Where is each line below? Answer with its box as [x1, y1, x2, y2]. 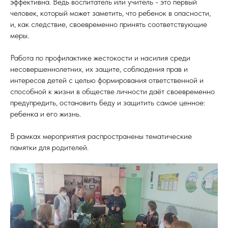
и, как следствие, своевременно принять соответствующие [10, 19, 207, 29]
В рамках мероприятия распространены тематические [10, 131, 192, 141]
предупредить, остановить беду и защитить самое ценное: [10, 98, 205, 107]
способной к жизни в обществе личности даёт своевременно [10, 87, 215, 96]
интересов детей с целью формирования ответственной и [10, 75, 204, 85]
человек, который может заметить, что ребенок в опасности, [10, 8, 211, 18]
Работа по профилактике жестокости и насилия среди [10, 53, 190, 63]
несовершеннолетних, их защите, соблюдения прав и [10, 64, 188, 74]
